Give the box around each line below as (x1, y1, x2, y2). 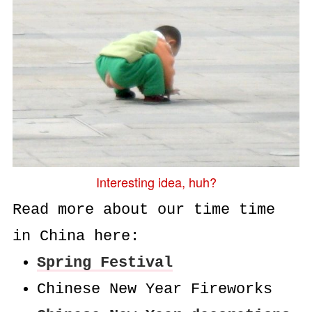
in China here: (12, 228, 139, 246)
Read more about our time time (12, 201, 275, 219)
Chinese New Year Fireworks (36, 281, 272, 299)
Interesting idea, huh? (95, 173, 217, 192)
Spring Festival (36, 254, 173, 272)
